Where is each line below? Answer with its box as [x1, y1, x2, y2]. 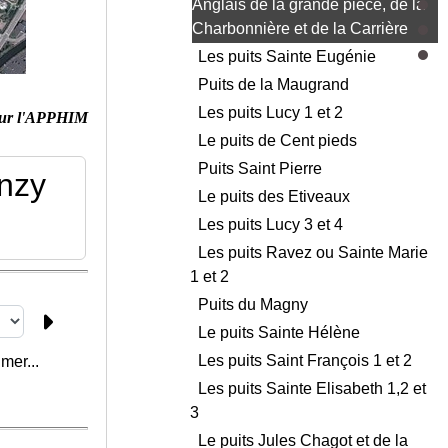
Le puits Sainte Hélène [198, 324, 364, 342]
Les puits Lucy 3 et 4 [198, 216, 347, 234]
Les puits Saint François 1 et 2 [198, 352, 416, 370]
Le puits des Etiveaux [198, 188, 354, 206]
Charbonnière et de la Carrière [192, 20, 412, 38]
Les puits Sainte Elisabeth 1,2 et [198, 380, 426, 398]
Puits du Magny [198, 296, 312, 314]
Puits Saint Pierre [198, 160, 326, 178]
